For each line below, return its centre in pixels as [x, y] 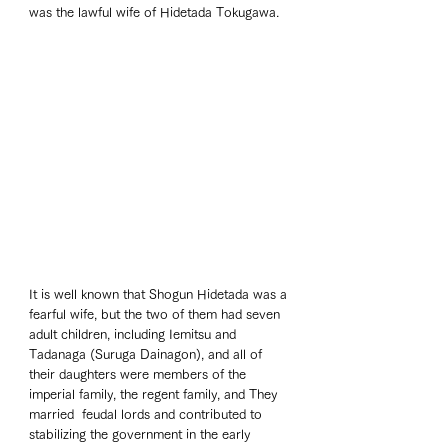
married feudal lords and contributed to [147, 415]
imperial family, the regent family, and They [155, 395]
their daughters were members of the [139, 375]
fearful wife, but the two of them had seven [156, 315]
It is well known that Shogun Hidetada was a [160, 295]
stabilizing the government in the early [141, 435]
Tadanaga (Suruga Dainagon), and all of [147, 355]
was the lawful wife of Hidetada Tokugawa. [156, 13]
